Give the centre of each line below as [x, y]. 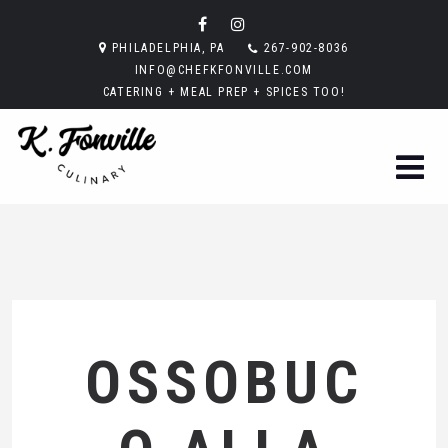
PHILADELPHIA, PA [168, 48]
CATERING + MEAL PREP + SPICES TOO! [224, 92]
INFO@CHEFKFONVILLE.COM [224, 70]
